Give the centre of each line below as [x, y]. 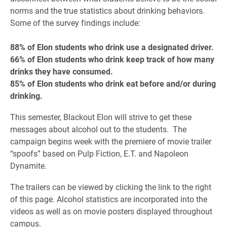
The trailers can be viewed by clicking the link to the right [111, 187]
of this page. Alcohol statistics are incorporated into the [109, 199]
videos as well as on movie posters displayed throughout [111, 211]
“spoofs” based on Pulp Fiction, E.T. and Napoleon [99, 153]
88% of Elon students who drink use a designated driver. [112, 47]
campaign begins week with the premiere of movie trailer [111, 141]
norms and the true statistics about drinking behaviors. [108, 10]
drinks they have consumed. [62, 71]
